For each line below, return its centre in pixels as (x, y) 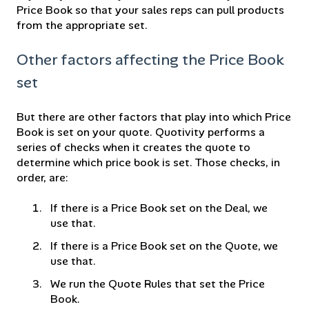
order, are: (42, 177)
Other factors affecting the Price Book (150, 60)
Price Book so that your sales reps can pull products (150, 10)
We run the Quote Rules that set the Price (158, 284)
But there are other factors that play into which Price (154, 117)
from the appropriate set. (82, 25)
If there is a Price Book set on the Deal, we (159, 208)
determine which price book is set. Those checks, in (148, 162)
